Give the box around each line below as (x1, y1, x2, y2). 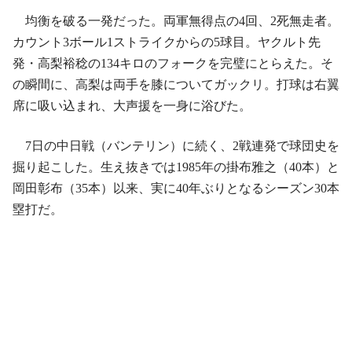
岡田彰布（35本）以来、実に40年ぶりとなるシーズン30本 (13, 181, 339, 195)
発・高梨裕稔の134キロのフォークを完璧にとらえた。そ (13, 57, 333, 70)
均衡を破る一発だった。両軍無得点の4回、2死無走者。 (13, 14, 339, 27)
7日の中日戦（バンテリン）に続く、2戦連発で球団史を (13, 139, 339, 152)
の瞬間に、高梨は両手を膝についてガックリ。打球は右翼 (13, 78, 339, 91)
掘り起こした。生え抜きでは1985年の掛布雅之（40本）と (13, 160, 339, 174)
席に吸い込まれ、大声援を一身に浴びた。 (13, 99, 251, 112)
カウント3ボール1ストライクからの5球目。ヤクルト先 (13, 35, 321, 49)
